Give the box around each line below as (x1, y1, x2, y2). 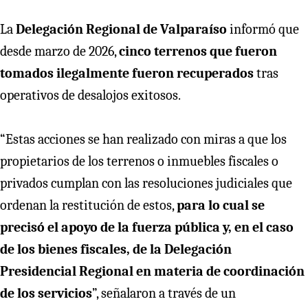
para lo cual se (177, 197, 265, 213)
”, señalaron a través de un (92, 285, 236, 301)
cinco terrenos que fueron (119, 43, 277, 59)
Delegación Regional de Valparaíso (13, 21, 227, 37)
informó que (227, 21, 299, 37)
